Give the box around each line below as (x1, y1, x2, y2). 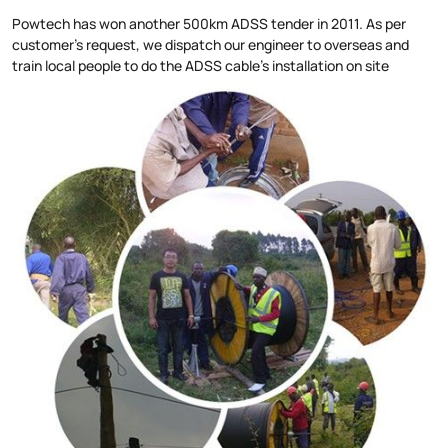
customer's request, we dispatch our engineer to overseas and (12, 34, 409, 55)
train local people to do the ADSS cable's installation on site (12, 55, 389, 76)
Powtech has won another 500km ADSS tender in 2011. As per (12, 13, 406, 34)
